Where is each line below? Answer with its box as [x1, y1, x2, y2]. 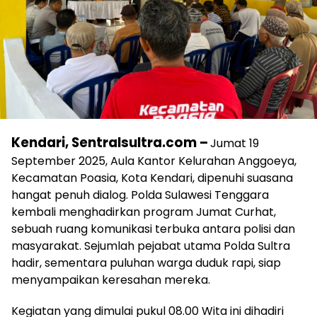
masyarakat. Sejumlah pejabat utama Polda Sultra [11, 238, 290, 255]
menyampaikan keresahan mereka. [11, 272, 210, 289]
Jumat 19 [210, 135, 259, 152]
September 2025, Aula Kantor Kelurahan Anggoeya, [11, 153, 296, 170]
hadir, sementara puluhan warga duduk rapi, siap [11, 255, 281, 272]
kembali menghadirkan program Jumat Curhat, [11, 204, 276, 221]
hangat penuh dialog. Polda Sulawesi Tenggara [11, 187, 269, 204]
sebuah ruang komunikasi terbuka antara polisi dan [11, 221, 295, 238]
